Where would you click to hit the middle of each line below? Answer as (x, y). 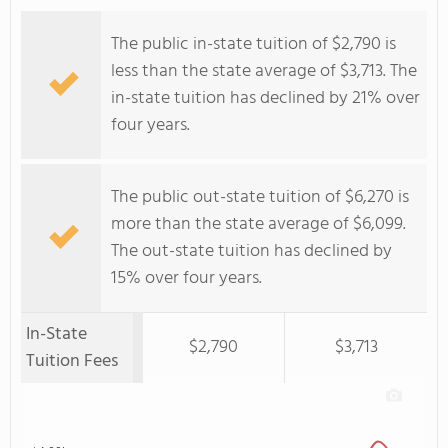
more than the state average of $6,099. (258, 224)
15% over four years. (186, 278)
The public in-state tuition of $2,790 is (253, 44)
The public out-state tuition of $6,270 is (260, 197)
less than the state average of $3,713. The (264, 71)
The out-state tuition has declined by (251, 251)
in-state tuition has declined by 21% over (265, 98)
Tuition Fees (72, 361)
